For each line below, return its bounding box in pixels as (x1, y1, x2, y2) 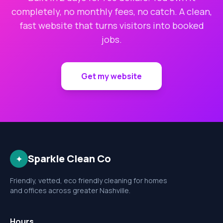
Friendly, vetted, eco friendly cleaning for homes (10, 176, 167, 186)
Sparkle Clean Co (28, 152, 111, 166)
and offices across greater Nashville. (10, 186, 130, 196)
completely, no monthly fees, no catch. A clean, (11, 5, 212, 18)
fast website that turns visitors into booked (19, 19, 204, 32)
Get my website (81, 71, 142, 82)
